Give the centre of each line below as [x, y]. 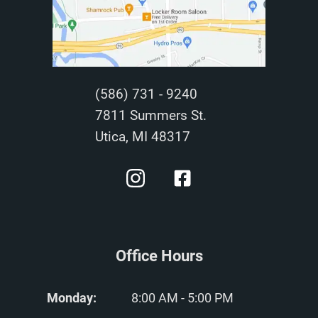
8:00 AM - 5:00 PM [182, 297]
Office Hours [159, 256]
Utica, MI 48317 [143, 136]
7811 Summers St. [151, 115]
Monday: [71, 297]
